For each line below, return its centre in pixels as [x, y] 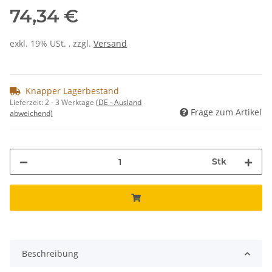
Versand [110, 44]
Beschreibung [50, 254]
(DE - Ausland [119, 103]
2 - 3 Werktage [70, 103]
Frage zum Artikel [226, 112]
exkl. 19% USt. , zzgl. [52, 44]
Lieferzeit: [27, 103]
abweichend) [31, 114]
